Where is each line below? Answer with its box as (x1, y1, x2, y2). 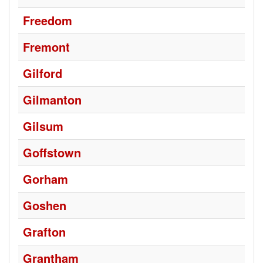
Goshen (23, 197, 66, 214)
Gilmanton (23, 91, 82, 108)
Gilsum (23, 117, 63, 134)
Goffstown (23, 144, 81, 161)
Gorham (23, 170, 68, 187)
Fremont (23, 38, 70, 55)
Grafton (23, 223, 66, 240)
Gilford (23, 65, 62, 82)
